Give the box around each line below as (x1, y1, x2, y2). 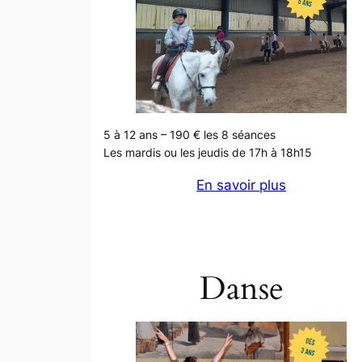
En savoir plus (196, 177, 287, 194)
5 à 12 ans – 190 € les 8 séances (103, 128, 276, 142)
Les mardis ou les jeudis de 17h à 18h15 (103, 145, 312, 160)
